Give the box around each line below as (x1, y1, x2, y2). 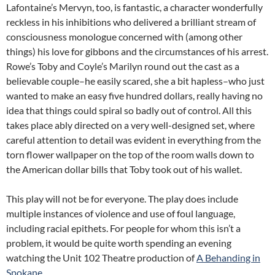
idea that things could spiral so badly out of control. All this (6, 104, 252, 116)
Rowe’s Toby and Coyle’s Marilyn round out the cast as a (6, 60, 239, 72)
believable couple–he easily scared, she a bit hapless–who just (6, 75, 265, 87)
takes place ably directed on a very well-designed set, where (6, 119, 255, 131)
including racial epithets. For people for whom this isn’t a (6, 222, 241, 234)
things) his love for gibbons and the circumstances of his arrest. (6, 45, 268, 57)
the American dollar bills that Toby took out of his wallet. (6, 163, 242, 175)
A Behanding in (196, 252, 260, 263)
